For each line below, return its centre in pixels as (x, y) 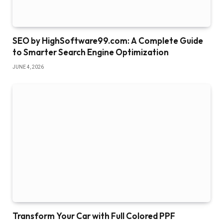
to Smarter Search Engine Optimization (91, 52)
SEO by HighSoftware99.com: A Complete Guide (108, 40)
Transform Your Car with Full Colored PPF (94, 216)
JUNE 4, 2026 (28, 67)
